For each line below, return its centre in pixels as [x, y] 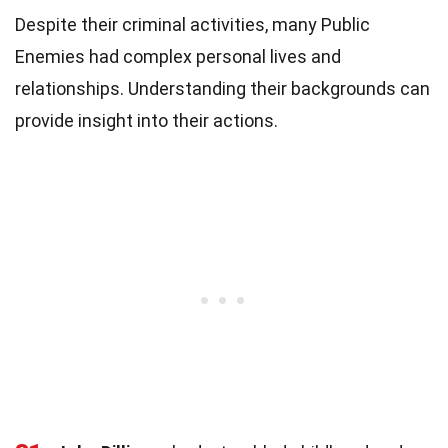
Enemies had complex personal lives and [178, 56]
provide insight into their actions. [146, 120]
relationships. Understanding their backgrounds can [222, 88]
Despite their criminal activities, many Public [192, 24]
